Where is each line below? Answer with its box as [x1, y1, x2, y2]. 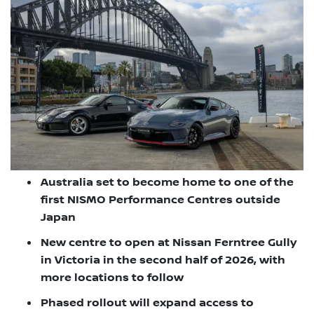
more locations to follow [41, 271, 184, 285]
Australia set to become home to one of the [41, 176, 294, 190]
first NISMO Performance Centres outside [41, 193, 280, 207]
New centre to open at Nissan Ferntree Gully [41, 236, 296, 250]
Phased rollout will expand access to [41, 296, 254, 310]
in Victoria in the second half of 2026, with [41, 254, 285, 268]
